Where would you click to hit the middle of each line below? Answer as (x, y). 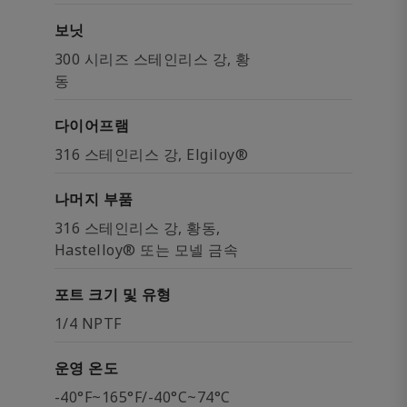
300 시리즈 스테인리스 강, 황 (153, 59)
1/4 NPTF (88, 323)
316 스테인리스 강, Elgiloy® (152, 154)
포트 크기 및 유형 (113, 294)
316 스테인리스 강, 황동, (138, 228)
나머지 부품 (94, 199)
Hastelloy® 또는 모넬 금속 (147, 250)
